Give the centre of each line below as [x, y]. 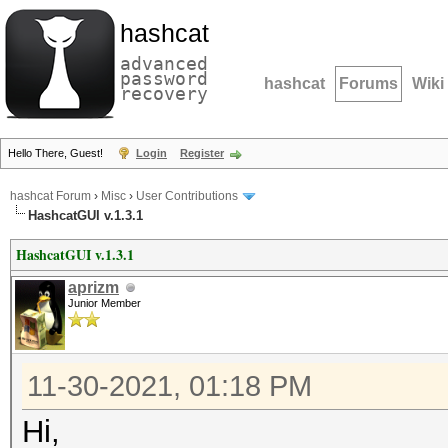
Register [202, 153]
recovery [164, 93]
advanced [164, 63]
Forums [368, 83]
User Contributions [187, 196]
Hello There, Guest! [57, 153]
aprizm [93, 287]
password [164, 78]
